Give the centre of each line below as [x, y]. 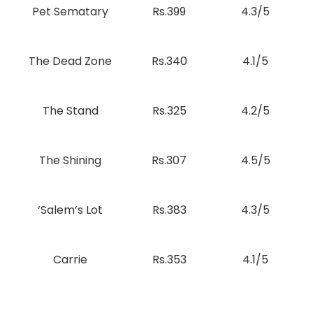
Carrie [70, 260]
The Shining [70, 160]
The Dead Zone [70, 61]
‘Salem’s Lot [70, 210]
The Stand [70, 111]
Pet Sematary [70, 12]
